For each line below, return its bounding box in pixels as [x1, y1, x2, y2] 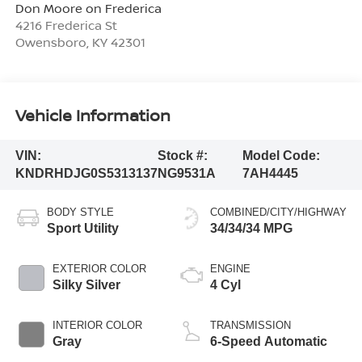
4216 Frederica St [15, 16, 117, 33]
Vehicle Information [15, 104, 170, 127]
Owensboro [15, 33, 86, 50]
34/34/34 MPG [210, 221, 293, 235]
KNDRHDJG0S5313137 [15, 166, 158, 180]
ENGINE [210, 262, 251, 275]
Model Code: [242, 148, 321, 162]
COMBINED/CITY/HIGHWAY [210, 205, 347, 218]
